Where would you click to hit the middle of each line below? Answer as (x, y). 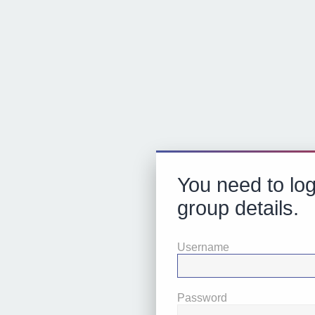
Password (202, 298)
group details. (238, 208)
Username (203, 247)
